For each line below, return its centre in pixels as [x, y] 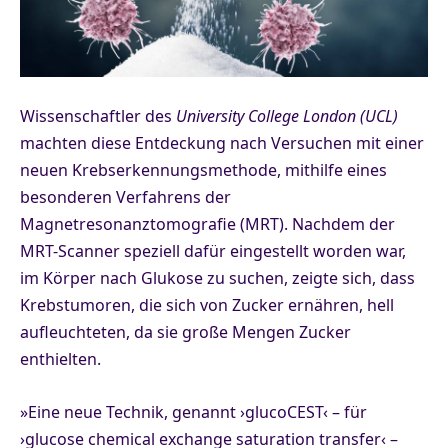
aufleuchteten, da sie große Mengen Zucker [185, 331]
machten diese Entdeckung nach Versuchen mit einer [222, 142]
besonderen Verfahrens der [125, 196]
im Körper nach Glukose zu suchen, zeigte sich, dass [217, 277]
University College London [266, 115]
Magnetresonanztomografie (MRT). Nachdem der [207, 223]
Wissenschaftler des [98, 115]
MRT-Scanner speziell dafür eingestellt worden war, [213, 250]
